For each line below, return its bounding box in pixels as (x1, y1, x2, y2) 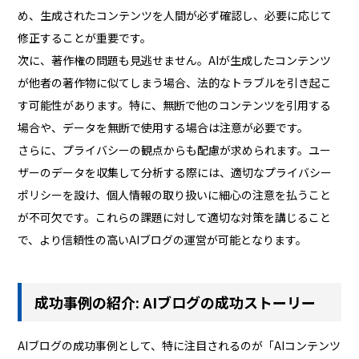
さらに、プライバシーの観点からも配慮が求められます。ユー (18, 141, 332, 158)
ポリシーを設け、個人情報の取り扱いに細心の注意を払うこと (18, 186, 332, 203)
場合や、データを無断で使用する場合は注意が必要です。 (18, 119, 309, 135)
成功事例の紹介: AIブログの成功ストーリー (34, 291, 317, 313)
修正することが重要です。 (18, 29, 152, 46)
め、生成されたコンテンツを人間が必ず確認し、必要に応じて (18, 6, 333, 23)
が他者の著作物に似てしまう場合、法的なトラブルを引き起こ (18, 74, 333, 91)
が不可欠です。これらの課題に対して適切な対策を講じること (18, 208, 332, 225)
